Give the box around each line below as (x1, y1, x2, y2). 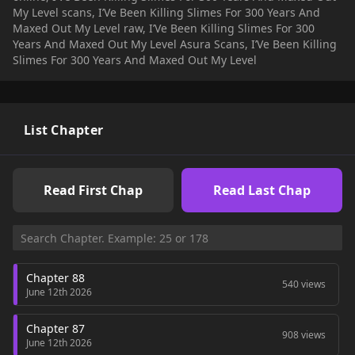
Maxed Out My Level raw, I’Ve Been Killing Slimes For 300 (13, 21, 315, 36)
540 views (282, 277, 326, 291)
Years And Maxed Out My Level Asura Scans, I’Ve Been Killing (13, 36, 337, 52)
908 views (282, 328, 326, 342)
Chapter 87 (26, 321, 85, 336)
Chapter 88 (26, 270, 85, 285)
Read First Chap (44, 181, 143, 199)
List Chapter (24, 121, 104, 139)
